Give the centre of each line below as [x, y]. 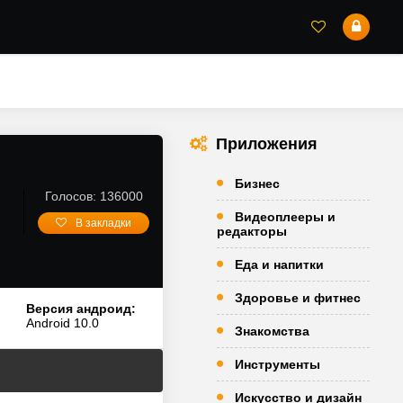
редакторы [252, 231]
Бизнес [257, 184]
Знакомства [272, 331]
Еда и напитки [279, 264]
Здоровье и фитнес [298, 298]
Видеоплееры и [285, 217]
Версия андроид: [81, 309]
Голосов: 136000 [94, 196]
